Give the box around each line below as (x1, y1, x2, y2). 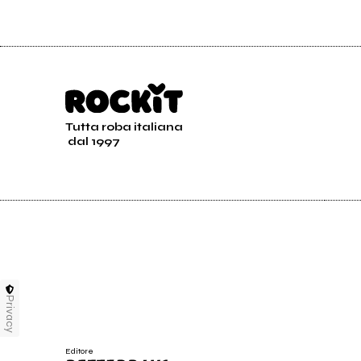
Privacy (3, 295, 17, 333)
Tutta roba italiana (64, 120, 183, 134)
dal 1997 (67, 135, 120, 148)
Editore (64, 345, 93, 356)
